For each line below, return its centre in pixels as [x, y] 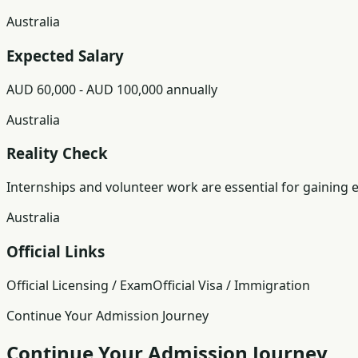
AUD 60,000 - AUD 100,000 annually [112, 89]
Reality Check [57, 153]
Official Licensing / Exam [80, 285]
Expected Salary [65, 55]
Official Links [56, 251]
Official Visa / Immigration [231, 285]
